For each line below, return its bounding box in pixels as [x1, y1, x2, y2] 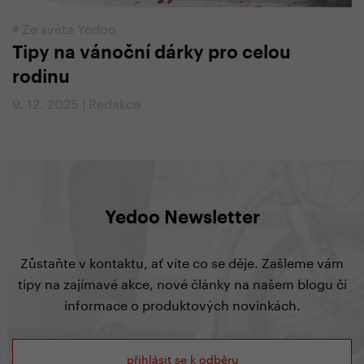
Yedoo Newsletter [104, 209, 260, 227]
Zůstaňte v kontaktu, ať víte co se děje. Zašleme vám [20, 251, 344, 271]
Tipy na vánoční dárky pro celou [12, 44, 291, 62]
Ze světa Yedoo [22, 17, 116, 37]
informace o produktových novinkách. [63, 293, 301, 314]
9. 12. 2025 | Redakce [12, 92, 141, 112]
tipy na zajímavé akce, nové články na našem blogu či [17, 272, 347, 292]
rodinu [12, 68, 70, 86]
